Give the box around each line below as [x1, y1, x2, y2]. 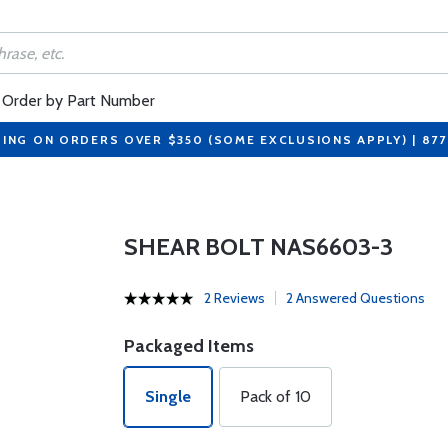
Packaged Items [123, 335, 254, 357]
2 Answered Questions [285, 289, 425, 307]
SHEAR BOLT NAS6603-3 [123, 232, 393, 261]
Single [144, 387, 191, 406]
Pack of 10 [239, 387, 311, 406]
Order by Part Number [2, 91, 155, 110]
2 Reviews [203, 289, 265, 307]
